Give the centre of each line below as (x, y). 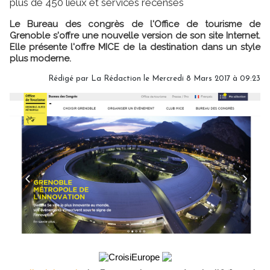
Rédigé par (70, 78)
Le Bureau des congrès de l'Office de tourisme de (135, 24)
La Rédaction (116, 78)
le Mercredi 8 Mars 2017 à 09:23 (201, 78)
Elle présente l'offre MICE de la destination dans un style (135, 47)
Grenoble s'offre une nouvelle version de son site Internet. (135, 35)
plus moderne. (40, 58)
